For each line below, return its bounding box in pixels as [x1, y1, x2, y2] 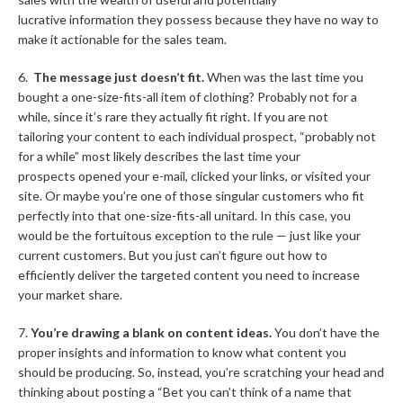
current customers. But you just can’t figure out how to [18, 247, 327, 263]
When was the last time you [204, 69, 363, 85]
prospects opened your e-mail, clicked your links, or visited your [18, 168, 371, 184]
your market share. [18, 287, 122, 302]
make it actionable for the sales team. [18, 31, 227, 47]
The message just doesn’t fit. [33, 69, 204, 85]
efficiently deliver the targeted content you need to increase [18, 267, 360, 282]
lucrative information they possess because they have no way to [18, 12, 379, 27]
